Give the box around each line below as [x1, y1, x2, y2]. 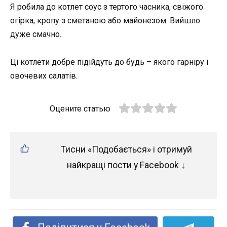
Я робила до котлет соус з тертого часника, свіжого [10, 2, 203, 12]
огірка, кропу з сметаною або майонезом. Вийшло [10, 16, 200, 26]
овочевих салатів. [10, 70, 78, 81]
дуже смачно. [10, 29, 61, 40]
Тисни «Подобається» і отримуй [60, 144, 192, 155]
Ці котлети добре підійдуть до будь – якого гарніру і [10, 57, 208, 67]
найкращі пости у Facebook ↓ [67, 160, 185, 170]
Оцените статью [49, 103, 110, 113]
